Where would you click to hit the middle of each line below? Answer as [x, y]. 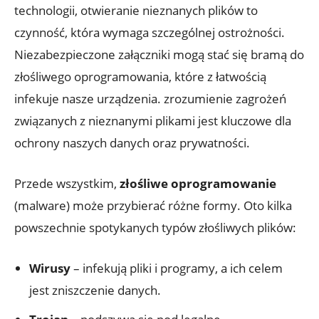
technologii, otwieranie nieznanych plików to [136, 11]
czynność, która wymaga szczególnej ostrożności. [150, 33]
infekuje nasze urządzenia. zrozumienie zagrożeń [150, 99]
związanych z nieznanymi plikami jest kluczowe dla [153, 121]
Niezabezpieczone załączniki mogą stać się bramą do [159, 55]
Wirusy [50, 268]
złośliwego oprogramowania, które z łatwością [140, 77]
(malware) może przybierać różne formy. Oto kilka [153, 206]
